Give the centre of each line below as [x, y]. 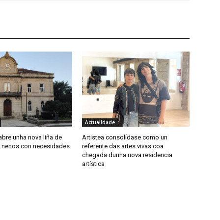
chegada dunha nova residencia [127, 155]
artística [94, 164]
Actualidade [100, 123]
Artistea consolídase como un [125, 137]
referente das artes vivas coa [123, 146]
